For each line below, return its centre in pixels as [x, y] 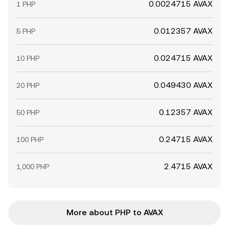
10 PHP [28, 58]
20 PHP [28, 85]
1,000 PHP [33, 167]
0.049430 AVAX [183, 85]
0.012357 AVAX [183, 31]
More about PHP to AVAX [114, 212]
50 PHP [28, 112]
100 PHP [30, 140]
